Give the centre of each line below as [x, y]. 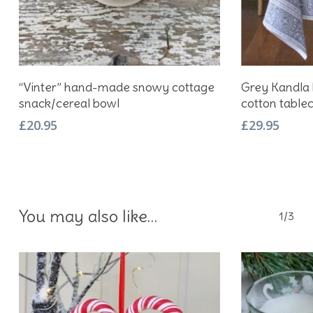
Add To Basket [125, 80]
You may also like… [88, 216]
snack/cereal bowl [69, 103]
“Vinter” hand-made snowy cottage [116, 87]
